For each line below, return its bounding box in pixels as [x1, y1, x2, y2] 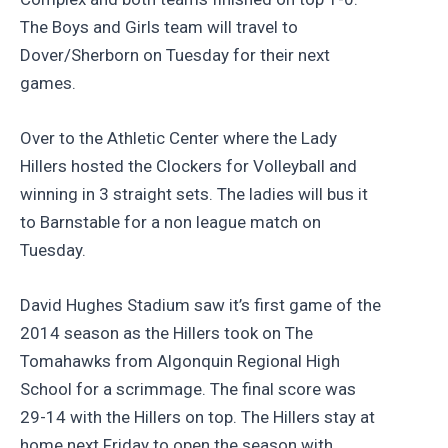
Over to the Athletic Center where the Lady [20, 127, 337, 148]
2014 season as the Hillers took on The [20, 323, 313, 344]
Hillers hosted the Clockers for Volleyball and [20, 155, 357, 176]
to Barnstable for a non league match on [20, 211, 321, 232]
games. [20, 72, 76, 93]
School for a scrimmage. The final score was [20, 379, 356, 400]
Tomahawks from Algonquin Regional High [20, 351, 340, 372]
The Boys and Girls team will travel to [20, 16, 298, 37]
